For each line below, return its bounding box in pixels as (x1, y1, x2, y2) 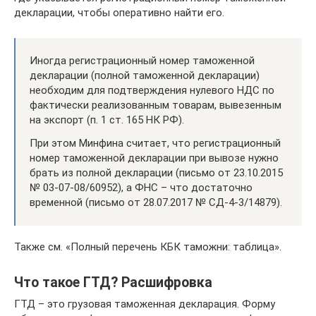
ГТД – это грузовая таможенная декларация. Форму (14, 297, 275, 310)
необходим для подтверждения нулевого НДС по (30, 83, 274, 97)
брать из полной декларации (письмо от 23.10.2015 (30, 166, 283, 179)
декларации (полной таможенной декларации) (30, 68, 260, 82)
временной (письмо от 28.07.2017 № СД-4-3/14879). (30, 195, 282, 209)
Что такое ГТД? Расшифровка (14, 274, 212, 291)
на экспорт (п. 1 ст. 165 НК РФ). (30, 113, 184, 126)
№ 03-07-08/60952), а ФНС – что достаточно (30, 181, 253, 194)
